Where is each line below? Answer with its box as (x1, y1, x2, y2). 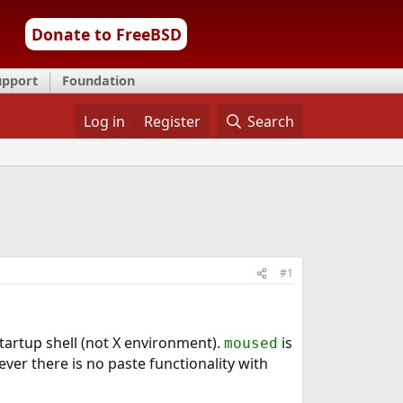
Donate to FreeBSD (31, 23, 182, 45)
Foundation (62, 72, 135, 89)
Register (143, 112, 201, 131)
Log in (83, 112, 125, 131)
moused (223, 335, 278, 352)
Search (247, 112, 295, 131)
